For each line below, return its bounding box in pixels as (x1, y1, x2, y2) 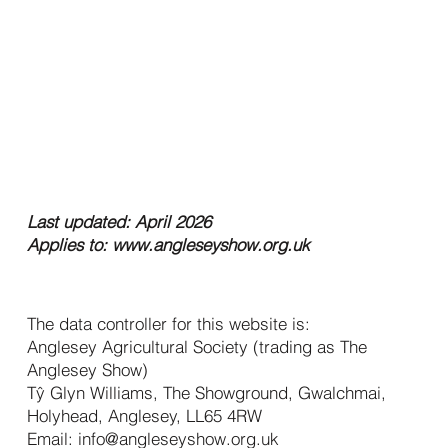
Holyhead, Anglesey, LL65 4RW (27, 404, 263, 426)
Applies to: (27, 233, 113, 255)
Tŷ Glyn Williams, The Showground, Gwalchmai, (27, 381, 387, 403)
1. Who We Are (27, 275, 204, 314)
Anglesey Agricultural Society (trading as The (27, 335, 368, 357)
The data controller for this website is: (27, 312, 311, 334)
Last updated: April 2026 (27, 210, 212, 232)
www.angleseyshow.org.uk (112, 233, 310, 255)
